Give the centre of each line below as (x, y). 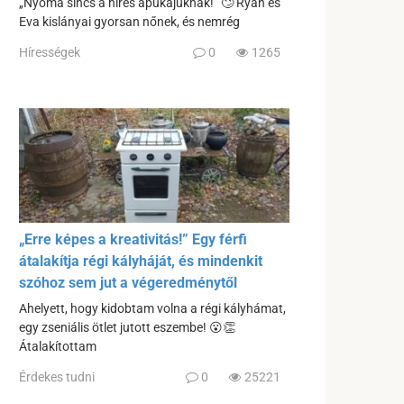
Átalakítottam (58, 347)
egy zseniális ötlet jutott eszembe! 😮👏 (127, 328)
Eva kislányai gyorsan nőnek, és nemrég (129, 23)
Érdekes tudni (57, 376)
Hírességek (50, 52)
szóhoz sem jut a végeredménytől (128, 283)
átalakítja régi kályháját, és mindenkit (141, 262)
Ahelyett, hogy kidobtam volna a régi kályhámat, (152, 309)
